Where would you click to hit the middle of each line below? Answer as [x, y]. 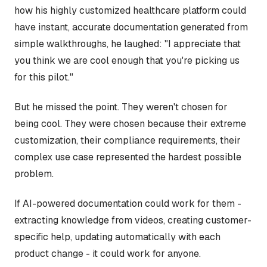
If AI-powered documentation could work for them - [128, 203]
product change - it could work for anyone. [108, 253]
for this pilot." [44, 77]
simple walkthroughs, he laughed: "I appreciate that [128, 44]
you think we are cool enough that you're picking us [127, 60]
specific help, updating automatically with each [117, 237]
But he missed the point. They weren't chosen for [121, 107]
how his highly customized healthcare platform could [130, 10]
